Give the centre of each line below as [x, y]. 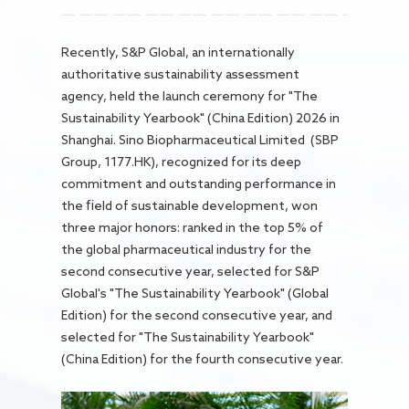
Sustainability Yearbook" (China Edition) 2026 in [201, 117]
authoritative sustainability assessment [181, 73]
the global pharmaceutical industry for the [187, 249]
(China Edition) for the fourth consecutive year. [204, 358]
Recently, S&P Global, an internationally [178, 52]
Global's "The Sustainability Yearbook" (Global [195, 293]
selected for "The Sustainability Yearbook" [188, 336]
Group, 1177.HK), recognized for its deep [182, 161]
